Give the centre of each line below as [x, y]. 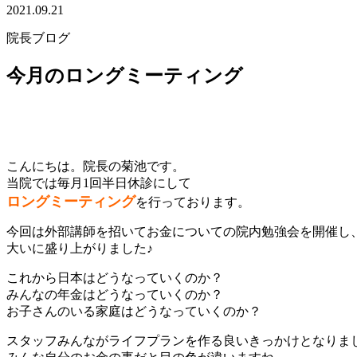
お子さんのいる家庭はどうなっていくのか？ [134, 312]
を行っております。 [193, 202]
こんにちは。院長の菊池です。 [96, 167]
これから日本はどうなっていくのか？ [115, 278]
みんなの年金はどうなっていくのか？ [115, 295]
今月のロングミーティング [125, 76]
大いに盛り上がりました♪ [80, 249]
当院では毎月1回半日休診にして [99, 183]
